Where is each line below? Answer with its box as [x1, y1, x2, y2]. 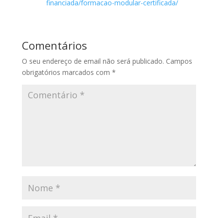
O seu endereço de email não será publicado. [21, 56, 164, 66]
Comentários [21, 37, 87, 53]
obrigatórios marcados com [21, 67, 112, 77]
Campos [165, 56, 192, 66]
